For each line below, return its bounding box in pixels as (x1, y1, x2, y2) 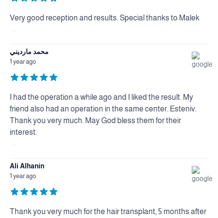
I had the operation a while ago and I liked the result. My (10, 93, 193, 102)
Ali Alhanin (10, 162, 44, 170)
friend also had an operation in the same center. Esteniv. (10, 105, 197, 113)
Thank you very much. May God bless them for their (10, 116, 181, 125)
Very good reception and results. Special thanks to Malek (10, 14, 200, 22)
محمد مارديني (10, 48, 49, 56)
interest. (10, 128, 37, 137)
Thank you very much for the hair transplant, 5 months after (10, 207, 206, 216)
